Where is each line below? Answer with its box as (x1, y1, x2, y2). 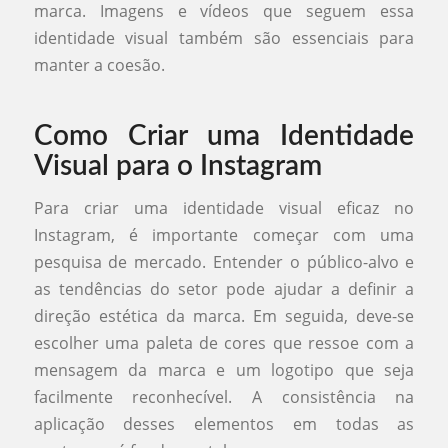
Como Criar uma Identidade (33, 122, 415, 151)
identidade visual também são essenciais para (33, 27, 415, 50)
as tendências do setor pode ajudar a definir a (33, 277, 415, 300)
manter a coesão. (33, 54, 165, 77)
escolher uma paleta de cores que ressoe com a (33, 331, 415, 354)
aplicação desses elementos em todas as (33, 412, 415, 435)
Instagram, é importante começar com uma (33, 223, 415, 246)
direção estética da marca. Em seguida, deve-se (33, 304, 415, 327)
